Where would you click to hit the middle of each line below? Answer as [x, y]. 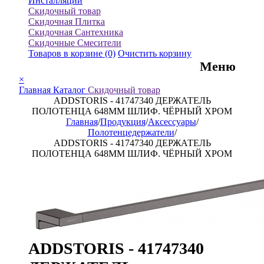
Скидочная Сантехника [76, 32]
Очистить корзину [155, 53]
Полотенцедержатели [131, 132]
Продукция [123, 122]
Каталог [70, 90]
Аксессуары [172, 122]
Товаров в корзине [67, 53]
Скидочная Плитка [67, 22]
